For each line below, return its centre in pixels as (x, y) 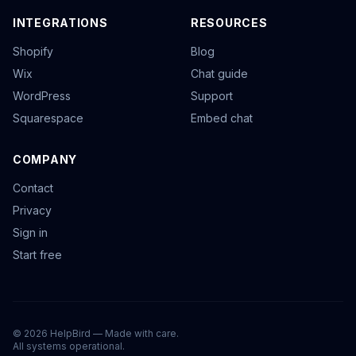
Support (212, 96)
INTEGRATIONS (60, 23)
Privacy (32, 210)
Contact (33, 188)
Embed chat (222, 118)
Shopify (33, 51)
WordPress (42, 96)
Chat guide (219, 74)
